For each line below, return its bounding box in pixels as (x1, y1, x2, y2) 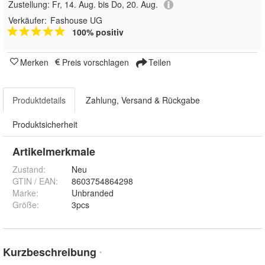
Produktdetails (12, 94, 66, 106)
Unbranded (72, 187, 114, 199)
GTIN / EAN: (12, 175, 58, 188)
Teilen (146, 56, 171, 69)
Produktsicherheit (12, 118, 77, 131)
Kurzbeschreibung (3, 244, 99, 260)
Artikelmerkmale (12, 144, 95, 160)
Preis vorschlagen (62, 56, 129, 69)
